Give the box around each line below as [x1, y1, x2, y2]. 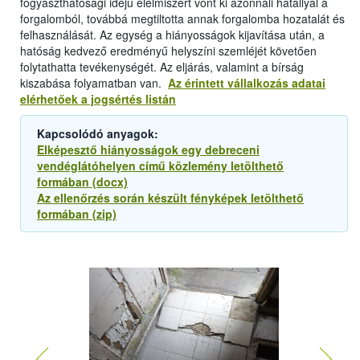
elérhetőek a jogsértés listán [20, 91, 176, 108]
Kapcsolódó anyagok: [37, 125, 162, 142]
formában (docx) [37, 174, 128, 190]
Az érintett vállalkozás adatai [168, 75, 325, 92]
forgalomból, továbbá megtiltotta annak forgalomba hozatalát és [20, 10, 345, 27]
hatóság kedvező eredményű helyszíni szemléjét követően [20, 43, 317, 59]
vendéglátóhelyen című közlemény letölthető [37, 157, 284, 174]
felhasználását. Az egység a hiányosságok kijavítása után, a [20, 27, 325, 43]
